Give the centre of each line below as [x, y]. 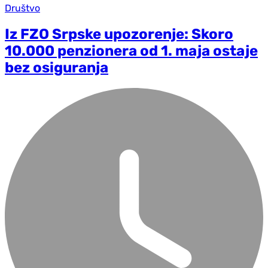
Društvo [22, 8]
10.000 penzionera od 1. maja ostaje [131, 51]
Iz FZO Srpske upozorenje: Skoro [119, 34]
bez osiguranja [57, 68]
